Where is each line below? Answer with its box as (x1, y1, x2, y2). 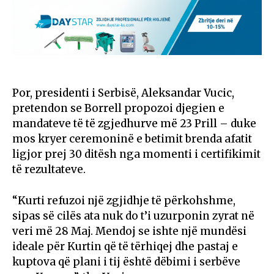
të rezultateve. (12, 162, 86, 176)
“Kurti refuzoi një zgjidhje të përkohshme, (12, 193, 235, 207)
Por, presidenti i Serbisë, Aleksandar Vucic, (12, 86, 234, 100)
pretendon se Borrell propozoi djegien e (12, 101, 224, 115)
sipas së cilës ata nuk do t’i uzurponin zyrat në (12, 209, 254, 223)
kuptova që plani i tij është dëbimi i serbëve (12, 254, 240, 268)
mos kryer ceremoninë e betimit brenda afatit (12, 131, 252, 146)
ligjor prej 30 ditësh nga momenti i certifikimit (12, 147, 261, 161)
